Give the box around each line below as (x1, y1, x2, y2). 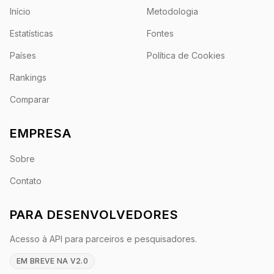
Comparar (10, 94, 50, 105)
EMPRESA (10, 126, 72, 141)
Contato (10, 176, 42, 186)
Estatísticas (10, 28, 53, 39)
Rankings (10, 72, 46, 83)
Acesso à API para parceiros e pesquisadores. (10, 234, 197, 244)
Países (10, 50, 36, 61)
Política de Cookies (147, 50, 225, 61)
